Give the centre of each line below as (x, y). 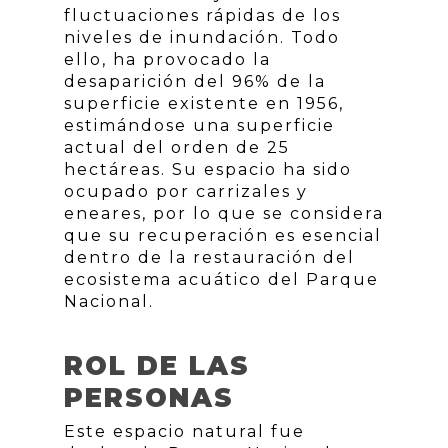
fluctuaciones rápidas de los (202, 15)
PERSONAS (149, 397)
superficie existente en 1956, (204, 103)
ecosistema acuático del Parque (221, 279)
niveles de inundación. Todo (202, 37)
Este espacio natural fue (184, 431)
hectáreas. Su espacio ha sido (208, 169)
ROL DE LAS (157, 365)
